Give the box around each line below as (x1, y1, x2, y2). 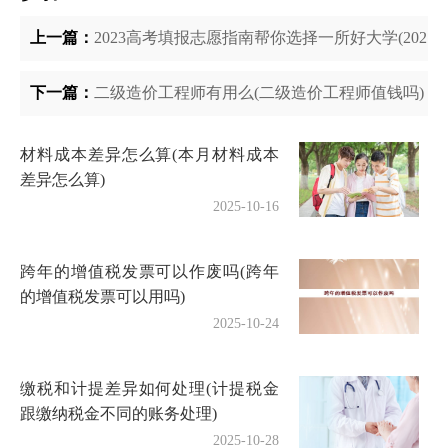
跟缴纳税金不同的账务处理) (20, 405, 217, 423)
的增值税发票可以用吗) (20, 288, 185, 306)
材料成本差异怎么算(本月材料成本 (20, 146, 280, 164)
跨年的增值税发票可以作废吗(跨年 (20, 263, 280, 281)
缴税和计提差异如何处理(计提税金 (20, 380, 280, 398)
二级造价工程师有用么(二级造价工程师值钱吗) (94, 84, 424, 102)
